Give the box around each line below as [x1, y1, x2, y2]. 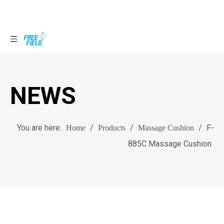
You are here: [17, 123, 63, 132]
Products [98, 123, 125, 132]
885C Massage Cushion [128, 139, 211, 148]
